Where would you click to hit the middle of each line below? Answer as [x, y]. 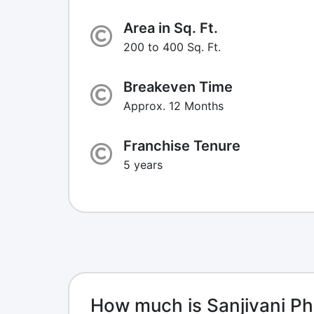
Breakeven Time [178, 87]
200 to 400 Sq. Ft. [172, 47]
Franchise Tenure [182, 145]
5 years [143, 164]
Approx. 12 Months [173, 105]
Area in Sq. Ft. [171, 28]
